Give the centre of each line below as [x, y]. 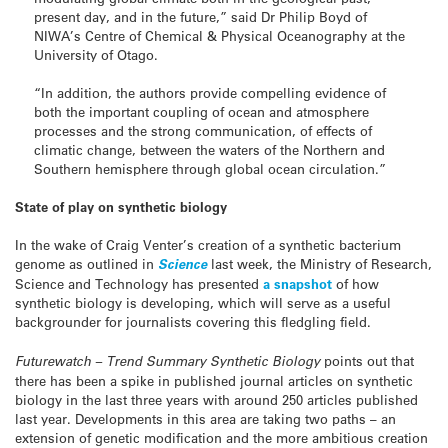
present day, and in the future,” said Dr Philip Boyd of [201, 16]
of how [355, 284]
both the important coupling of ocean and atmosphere [202, 111]
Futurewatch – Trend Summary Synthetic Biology [167, 360]
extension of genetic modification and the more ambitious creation [221, 437]
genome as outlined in [86, 264]
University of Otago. [96, 54]
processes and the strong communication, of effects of [203, 130]
